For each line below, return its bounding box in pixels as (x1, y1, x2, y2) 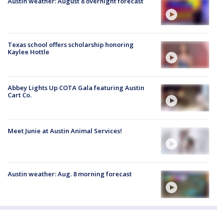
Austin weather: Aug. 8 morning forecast (8, 170, 132, 179)
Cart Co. (8, 90, 31, 99)
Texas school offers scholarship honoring (8, 40, 134, 49)
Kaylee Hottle (8, 47, 49, 56)
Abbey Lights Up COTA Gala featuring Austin (8, 83, 144, 92)
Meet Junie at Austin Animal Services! (8, 126, 122, 136)
